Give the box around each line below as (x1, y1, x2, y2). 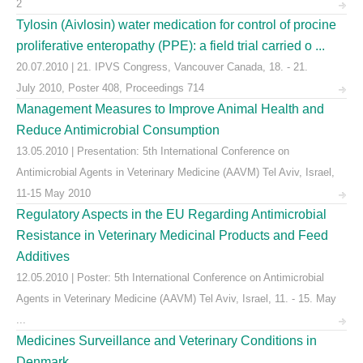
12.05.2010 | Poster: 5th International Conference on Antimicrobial (16, 271, 327, 284)
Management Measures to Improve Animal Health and (16, 102, 324, 116)
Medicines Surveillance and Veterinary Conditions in (16, 334, 317, 348)
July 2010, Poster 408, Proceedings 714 (16, 82, 204, 94)
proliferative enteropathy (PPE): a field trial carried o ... (16, 39, 325, 53)
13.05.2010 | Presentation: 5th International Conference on (16, 145, 289, 157)
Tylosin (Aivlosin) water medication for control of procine (16, 18, 336, 32)
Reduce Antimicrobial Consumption (16, 123, 220, 137)
